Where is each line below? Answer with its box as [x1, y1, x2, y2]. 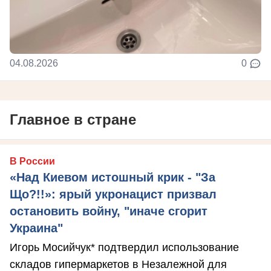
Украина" [10, 221, 63, 235]
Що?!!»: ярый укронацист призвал [10, 187, 217, 201]
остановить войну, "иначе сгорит [10, 204, 207, 218]
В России [10, 155, 55, 166]
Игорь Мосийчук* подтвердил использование [10, 241, 239, 253]
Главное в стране [10, 111, 136, 128]
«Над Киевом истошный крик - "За [10, 170, 215, 184]
